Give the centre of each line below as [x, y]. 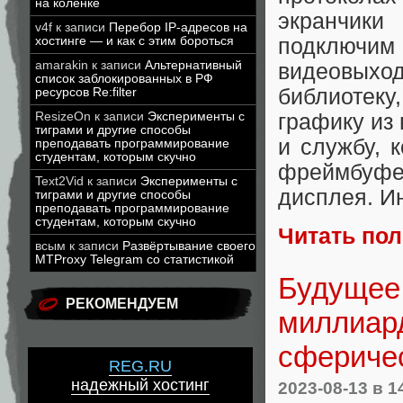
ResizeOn [63, 116]
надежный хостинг [140, 385]
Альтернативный [193, 65]
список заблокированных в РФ [124, 79]
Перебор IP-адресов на [178, 27]
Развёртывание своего [189, 246]
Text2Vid [59, 181]
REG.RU [140, 367]
